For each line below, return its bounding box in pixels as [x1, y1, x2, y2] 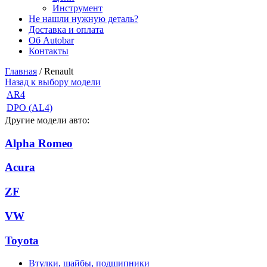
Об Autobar [29, 35, 74, 45]
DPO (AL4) [7, 103, 52, 113]
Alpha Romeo [5, 136, 73, 150]
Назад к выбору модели [5, 77, 101, 87]
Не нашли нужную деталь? [29, 14, 138, 24]
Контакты [29, 46, 69, 56]
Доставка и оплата [29, 24, 104, 35]
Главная [5, 66, 37, 76]
